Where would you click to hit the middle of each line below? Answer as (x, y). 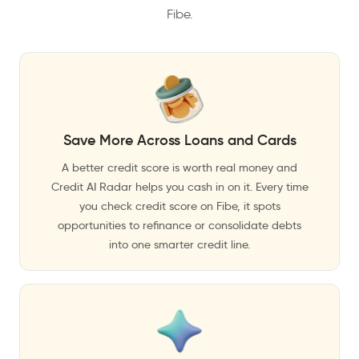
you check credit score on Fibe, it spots (179, 206)
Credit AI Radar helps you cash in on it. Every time (179, 187)
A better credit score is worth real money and (179, 167)
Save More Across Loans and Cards (179, 140)
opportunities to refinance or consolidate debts (179, 225)
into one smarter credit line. (179, 244)
